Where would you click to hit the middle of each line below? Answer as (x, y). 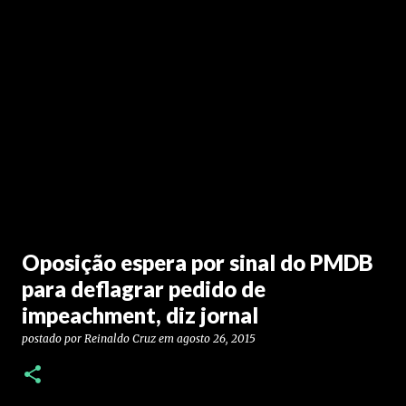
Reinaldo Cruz (120, 338)
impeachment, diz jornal (140, 315)
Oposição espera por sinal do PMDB (198, 262)
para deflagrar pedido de (144, 289)
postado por (53, 338)
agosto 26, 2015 (216, 338)
